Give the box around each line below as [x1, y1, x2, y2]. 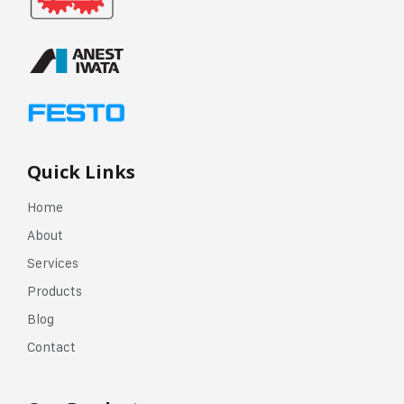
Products [27, 282, 82, 299]
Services [27, 254, 78, 271]
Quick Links [27, 159, 135, 184]
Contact [27, 338, 76, 355]
